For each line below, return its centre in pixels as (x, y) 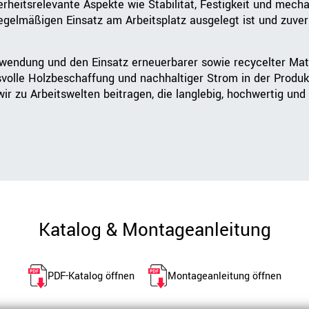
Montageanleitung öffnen (224, 276)
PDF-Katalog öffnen (91, 276)
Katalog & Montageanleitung (154, 230)
